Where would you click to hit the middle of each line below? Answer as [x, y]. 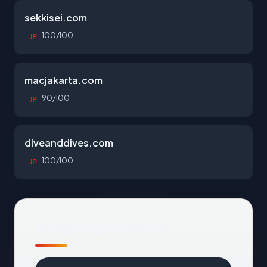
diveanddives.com [69, 143]
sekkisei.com [56, 18]
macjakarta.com [63, 80]
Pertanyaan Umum [103, 228]
